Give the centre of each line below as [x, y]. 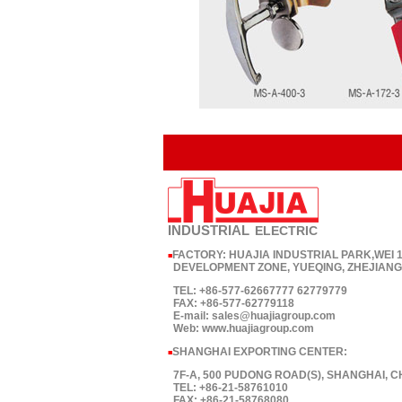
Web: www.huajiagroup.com [240, 328]
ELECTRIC [286, 231]
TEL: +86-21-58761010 [227, 388]
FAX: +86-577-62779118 [231, 303]
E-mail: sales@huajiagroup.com [251, 316]
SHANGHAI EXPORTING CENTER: [259, 352]
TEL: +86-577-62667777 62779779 [257, 291]
